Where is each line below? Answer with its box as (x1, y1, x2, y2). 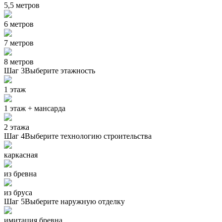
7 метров (4, 38, 34, 47)
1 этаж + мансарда (4, 104, 65, 112)
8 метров (4, 57, 34, 66)
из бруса (4, 188, 32, 197)
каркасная (4, 150, 38, 159)
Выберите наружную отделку (25, 197, 125, 206)
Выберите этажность (25, 66, 95, 75)
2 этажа (4, 122, 29, 131)
